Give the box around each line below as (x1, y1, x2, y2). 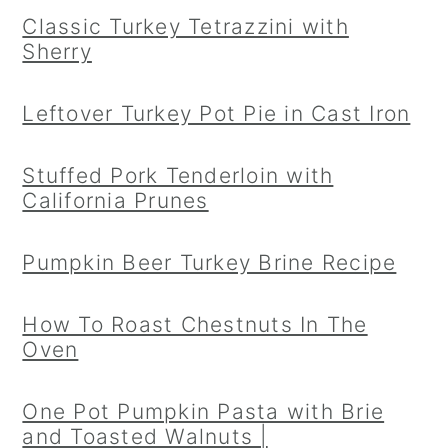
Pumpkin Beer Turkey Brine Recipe (22, 250, 397, 275)
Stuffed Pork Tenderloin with (22, 163, 334, 188)
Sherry (22, 39, 92, 64)
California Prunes (22, 188, 209, 213)
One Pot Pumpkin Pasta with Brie (22, 399, 385, 424)
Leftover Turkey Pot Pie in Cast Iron (22, 101, 411, 126)
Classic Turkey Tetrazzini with (22, 14, 349, 39)
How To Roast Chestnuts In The (22, 312, 368, 337)
